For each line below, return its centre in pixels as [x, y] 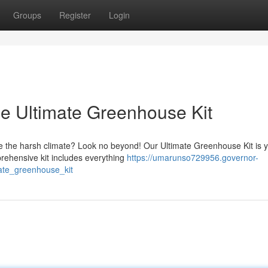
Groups [27, 15]
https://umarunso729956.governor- [193, 157]
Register [75, 15]
